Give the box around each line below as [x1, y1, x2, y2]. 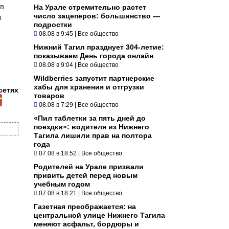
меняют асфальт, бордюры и [34, 219, 139, 228]
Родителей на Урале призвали [34, 162, 144, 171]
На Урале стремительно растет [34, 3, 146, 11]
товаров [34, 91, 64, 100]
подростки [34, 20, 72, 29]
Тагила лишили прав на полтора [34, 131, 152, 140]
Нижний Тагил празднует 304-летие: [34, 42, 164, 51]
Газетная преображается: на [34, 202, 136, 211]
